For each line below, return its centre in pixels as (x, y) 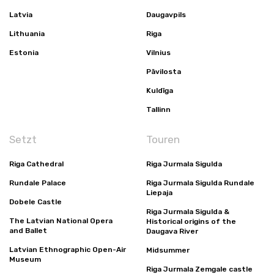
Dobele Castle (35, 202)
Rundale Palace (38, 183)
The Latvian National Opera (61, 221)
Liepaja (159, 193)
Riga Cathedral (36, 164)
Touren (163, 139)
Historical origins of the (191, 221)
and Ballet (28, 231)
